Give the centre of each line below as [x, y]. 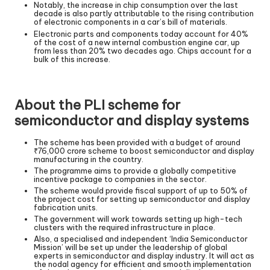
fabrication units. [66, 208]
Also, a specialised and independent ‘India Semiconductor [141, 239]
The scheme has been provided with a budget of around [137, 142]
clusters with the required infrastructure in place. [124, 228]
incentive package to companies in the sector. [120, 179]
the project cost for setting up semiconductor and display [142, 199]
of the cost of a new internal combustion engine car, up [137, 42]
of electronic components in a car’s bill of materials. [130, 22]
